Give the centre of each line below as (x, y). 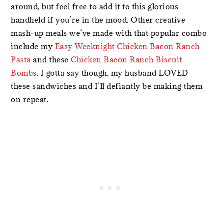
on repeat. (30, 99)
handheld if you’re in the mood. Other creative (98, 20)
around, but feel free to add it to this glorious (95, 6)
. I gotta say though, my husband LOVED (112, 73)
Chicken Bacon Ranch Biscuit (126, 59)
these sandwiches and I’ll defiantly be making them (107, 86)
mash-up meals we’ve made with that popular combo (109, 33)
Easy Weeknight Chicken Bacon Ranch (127, 46)
